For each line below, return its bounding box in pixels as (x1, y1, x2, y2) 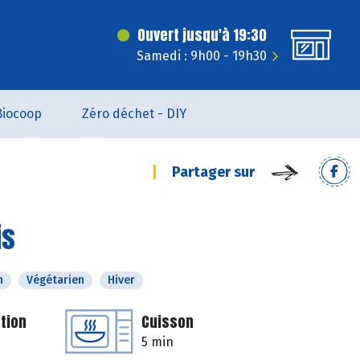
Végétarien (27, 273, 84, 287)
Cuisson (141, 311, 194, 333)
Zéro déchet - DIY (81, 106, 186, 121)
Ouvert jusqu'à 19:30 (137, 24, 267, 46)
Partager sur (172, 163, 255, 181)
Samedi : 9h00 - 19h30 (137, 48, 267, 63)
